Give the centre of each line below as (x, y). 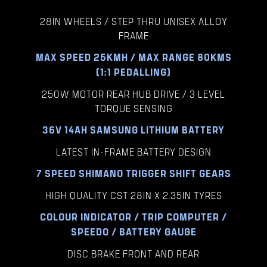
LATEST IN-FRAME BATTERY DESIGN (133, 152)
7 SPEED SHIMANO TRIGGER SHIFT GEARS (133, 173)
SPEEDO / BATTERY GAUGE (133, 232)
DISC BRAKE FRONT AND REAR (133, 254)
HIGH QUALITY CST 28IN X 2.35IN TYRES (133, 195)
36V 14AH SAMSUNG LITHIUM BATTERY (133, 130)
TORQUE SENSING (133, 108)
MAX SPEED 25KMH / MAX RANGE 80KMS (133, 57)
